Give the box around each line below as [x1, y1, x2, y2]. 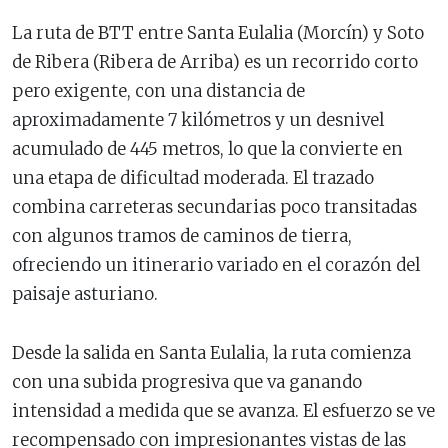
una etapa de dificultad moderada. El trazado [12, 167, 374, 189]
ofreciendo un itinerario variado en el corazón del [12, 254, 420, 276]
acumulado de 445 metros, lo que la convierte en [12, 138, 403, 160]
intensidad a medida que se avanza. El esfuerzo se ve [12, 400, 435, 422]
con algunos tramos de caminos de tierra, [12, 225, 352, 247]
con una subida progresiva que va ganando [12, 371, 362, 393]
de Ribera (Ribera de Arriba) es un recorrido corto [12, 51, 418, 73]
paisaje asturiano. [12, 283, 158, 305]
